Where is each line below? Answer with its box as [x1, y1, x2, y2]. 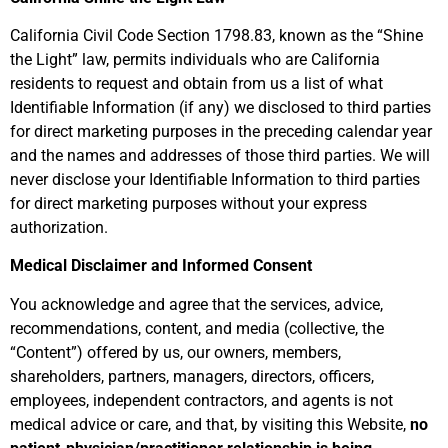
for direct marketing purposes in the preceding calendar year [10, 121, 432, 141]
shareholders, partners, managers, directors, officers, [10, 366, 374, 386]
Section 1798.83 [157, 25, 272, 45]
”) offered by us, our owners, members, [71, 342, 341, 362]
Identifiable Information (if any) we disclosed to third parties [10, 97, 431, 117]
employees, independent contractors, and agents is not [10, 390, 393, 410]
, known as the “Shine [272, 25, 423, 45]
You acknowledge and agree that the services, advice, [10, 294, 383, 314]
